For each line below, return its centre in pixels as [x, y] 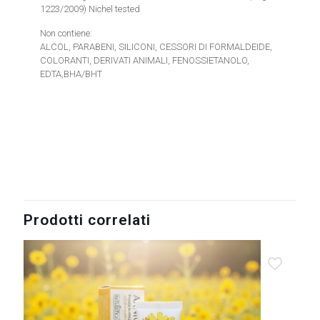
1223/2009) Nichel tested [90, 9]
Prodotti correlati [87, 220]
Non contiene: [66, 33]
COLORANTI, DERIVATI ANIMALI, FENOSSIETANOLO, [145, 60]
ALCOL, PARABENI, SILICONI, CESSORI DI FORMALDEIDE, [156, 47]
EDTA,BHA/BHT [71, 74]
